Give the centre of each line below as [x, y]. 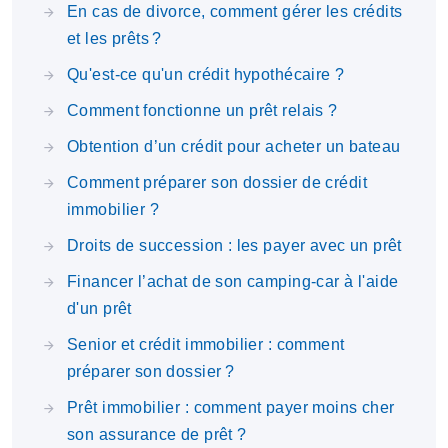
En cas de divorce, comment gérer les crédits [235, 11]
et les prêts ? [114, 38]
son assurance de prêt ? [157, 434]
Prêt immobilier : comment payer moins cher [231, 407]
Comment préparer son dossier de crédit [217, 182]
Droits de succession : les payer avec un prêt [234, 245]
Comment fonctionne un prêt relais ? [202, 110]
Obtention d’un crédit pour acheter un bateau [234, 146]
